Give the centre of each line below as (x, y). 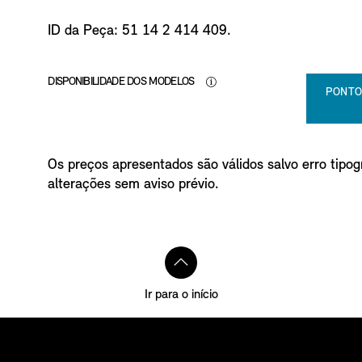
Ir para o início (181, 295)
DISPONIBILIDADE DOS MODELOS (122, 82)
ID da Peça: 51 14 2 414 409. (140, 31)
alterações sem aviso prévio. (134, 184)
